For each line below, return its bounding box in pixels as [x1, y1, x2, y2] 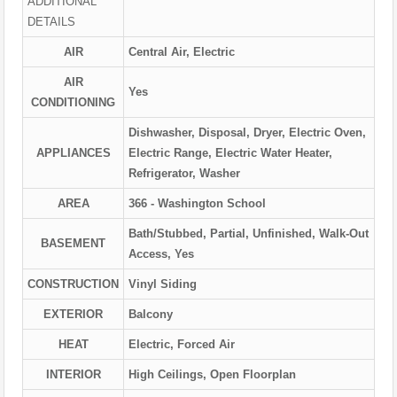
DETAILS [27, 15, 75, 29]
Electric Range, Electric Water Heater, [128, 146, 332, 160]
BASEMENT [41, 237, 105, 251]
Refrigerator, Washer [128, 167, 240, 181]
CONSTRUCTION [27, 277, 119, 292]
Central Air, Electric [128, 45, 235, 59]
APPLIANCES [35, 146, 111, 160]
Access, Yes [128, 247, 194, 261]
